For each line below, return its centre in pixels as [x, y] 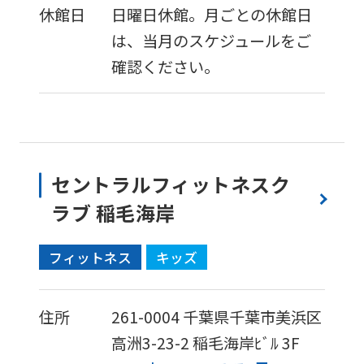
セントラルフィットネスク [171, 184]
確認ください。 [166, 66]
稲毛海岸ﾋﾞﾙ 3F [247, 342]
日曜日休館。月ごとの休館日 [212, 14]
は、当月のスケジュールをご [212, 40]
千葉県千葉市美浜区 [253, 316]
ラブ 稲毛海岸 [113, 212]
